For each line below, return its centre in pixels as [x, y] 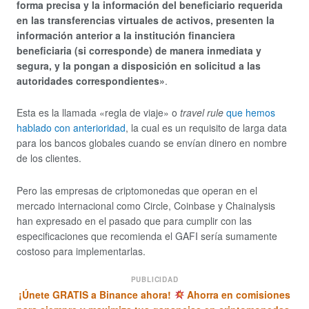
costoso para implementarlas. [81, 251]
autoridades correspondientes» [91, 80]
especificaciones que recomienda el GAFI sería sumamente [147, 236]
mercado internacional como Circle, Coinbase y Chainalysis [146, 205]
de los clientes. [49, 158]
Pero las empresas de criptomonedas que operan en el [137, 190]
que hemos [251, 113]
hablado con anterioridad [71, 128]
